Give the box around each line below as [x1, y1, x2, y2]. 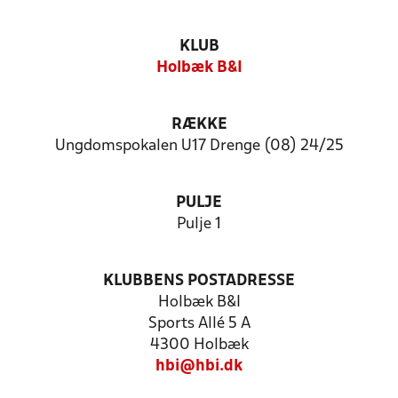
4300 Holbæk [149, 338, 249, 353]
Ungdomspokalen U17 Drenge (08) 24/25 [54, 139, 344, 154]
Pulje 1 [177, 217, 221, 232]
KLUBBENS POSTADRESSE [103, 274, 295, 289]
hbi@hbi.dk [155, 359, 243, 374]
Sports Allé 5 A [147, 316, 251, 331]
